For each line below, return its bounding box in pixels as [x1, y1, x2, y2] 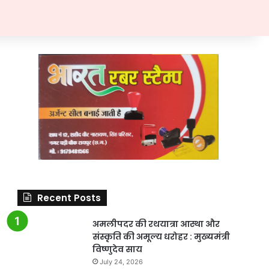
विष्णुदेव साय [92, 243, 142, 255]
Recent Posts [37, 191, 101, 204]
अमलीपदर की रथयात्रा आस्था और [92, 217, 220, 230]
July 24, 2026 [99, 257, 143, 266]
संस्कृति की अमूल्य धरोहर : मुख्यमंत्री [92, 230, 230, 243]
